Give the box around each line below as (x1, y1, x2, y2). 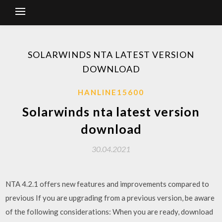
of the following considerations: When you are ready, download (5, 207, 214, 216)
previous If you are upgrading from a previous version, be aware (5, 193, 215, 202)
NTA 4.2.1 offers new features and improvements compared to (5, 179, 210, 188)
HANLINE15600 (78, 88, 144, 97)
